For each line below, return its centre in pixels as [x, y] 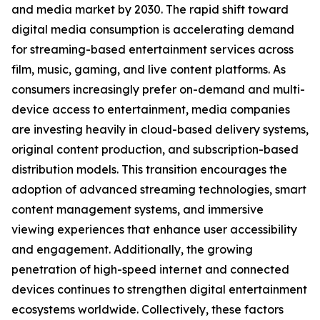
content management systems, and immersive [137, 210]
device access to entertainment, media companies [151, 110]
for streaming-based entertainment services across [152, 50]
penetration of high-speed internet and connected [150, 270]
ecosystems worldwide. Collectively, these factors [147, 310]
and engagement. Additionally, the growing [132, 250]
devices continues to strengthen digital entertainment [159, 290]
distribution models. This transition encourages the [149, 170]
